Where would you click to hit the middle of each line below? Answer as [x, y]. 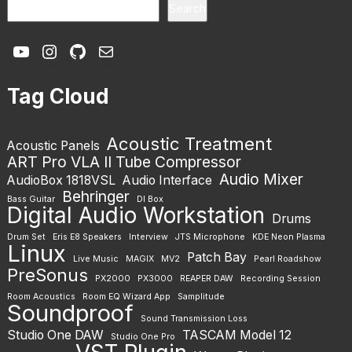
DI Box [150, 200]
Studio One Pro [143, 337]
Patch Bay [216, 258]
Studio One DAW [55, 335]
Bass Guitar [31, 200]
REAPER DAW [206, 279]
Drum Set [26, 237]
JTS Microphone [210, 237]
